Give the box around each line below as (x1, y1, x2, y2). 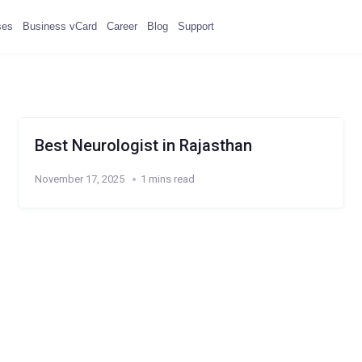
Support (177, 19, 214, 32)
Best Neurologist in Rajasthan (35, 136, 253, 155)
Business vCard (22, 19, 97, 32)
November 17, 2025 (35, 173, 125, 185)
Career (106, 19, 137, 32)
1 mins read (141, 173, 196, 185)
